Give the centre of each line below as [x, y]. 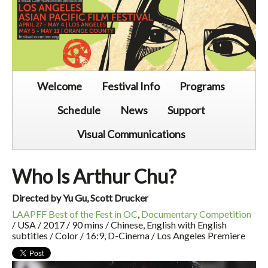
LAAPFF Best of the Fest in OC [75, 214]
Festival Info [131, 86]
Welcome [60, 86]
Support [186, 110]
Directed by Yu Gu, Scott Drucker [80, 197]
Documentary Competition [196, 214]
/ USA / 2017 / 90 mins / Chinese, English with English [119, 224]
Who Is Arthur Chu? [94, 176]
